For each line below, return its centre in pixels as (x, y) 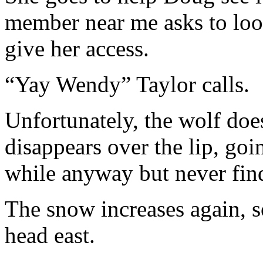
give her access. (77, 49)
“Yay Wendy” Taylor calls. (127, 85)
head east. (50, 235)
